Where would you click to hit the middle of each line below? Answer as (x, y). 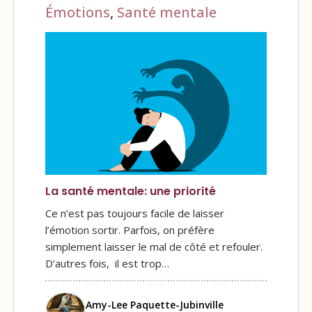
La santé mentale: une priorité (131, 192)
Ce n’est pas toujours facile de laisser (135, 213)
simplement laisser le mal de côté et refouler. (155, 247)
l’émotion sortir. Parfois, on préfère (130, 230)
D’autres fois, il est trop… (107, 264)
